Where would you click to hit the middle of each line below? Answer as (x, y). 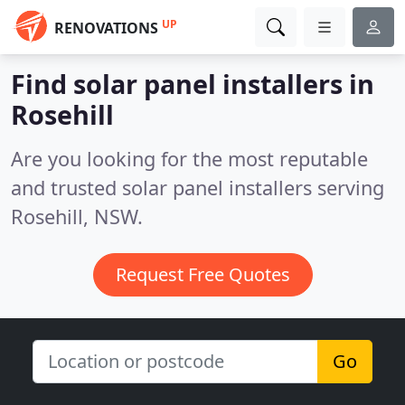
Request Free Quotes (202, 274)
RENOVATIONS (106, 28)
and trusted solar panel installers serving (198, 188)
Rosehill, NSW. (77, 217)
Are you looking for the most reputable (189, 159)
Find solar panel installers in (193, 84)
